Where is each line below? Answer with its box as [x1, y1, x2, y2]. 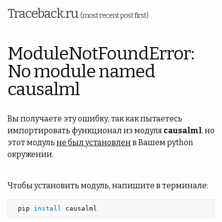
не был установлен [56, 138, 131, 147]
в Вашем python [131, 138, 193, 147]
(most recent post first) [80, 11, 148, 20]
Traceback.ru [7, 6, 80, 21]
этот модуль [7, 138, 56, 147]
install [34, 205, 65, 212]
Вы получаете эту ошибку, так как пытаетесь [7, 114, 182, 123]
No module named [7, 60, 155, 82]
